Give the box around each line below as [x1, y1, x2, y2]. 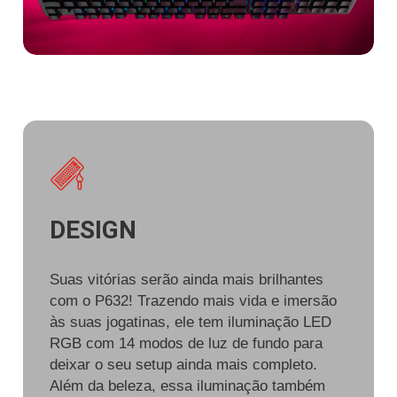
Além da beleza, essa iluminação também [50, 378, 325, 395]
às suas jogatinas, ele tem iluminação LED [50, 314, 331, 331]
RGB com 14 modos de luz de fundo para [50, 335, 323, 353]
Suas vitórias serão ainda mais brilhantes [50, 271, 323, 289]
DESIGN [50, 215, 136, 245]
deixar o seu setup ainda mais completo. [50, 356, 317, 374]
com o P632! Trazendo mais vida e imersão [50, 292, 337, 310]
